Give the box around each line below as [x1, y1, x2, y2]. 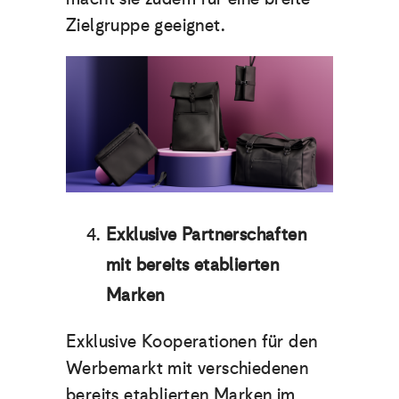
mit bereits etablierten [106, 249, 280, 281]
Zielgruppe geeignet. [66, 9, 231, 40]
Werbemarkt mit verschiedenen [66, 353, 309, 384]
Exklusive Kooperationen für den [66, 326, 318, 357]
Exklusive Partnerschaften [106, 219, 306, 250]
